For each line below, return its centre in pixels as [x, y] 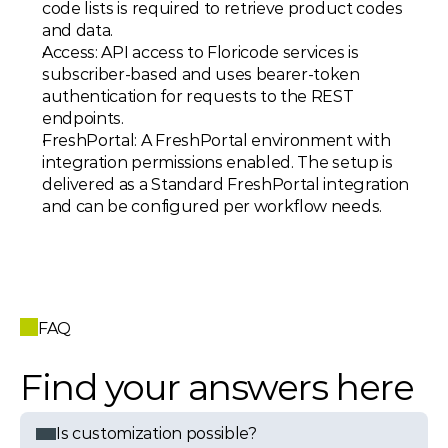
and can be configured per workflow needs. [212, 206]
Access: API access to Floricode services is [200, 52]
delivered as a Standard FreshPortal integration [225, 184]
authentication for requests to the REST [198, 96]
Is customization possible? [156, 433]
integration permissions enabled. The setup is [217, 162]
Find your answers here [217, 387]
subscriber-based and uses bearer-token [201, 74]
